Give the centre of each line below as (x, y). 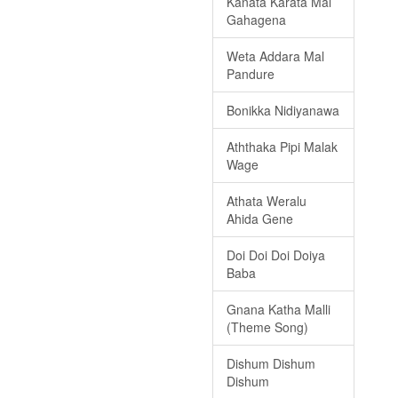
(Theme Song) (267, 327)
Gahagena (256, 20)
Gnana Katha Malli (279, 310)
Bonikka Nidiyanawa (283, 111)
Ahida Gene (260, 219)
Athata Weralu (267, 201)
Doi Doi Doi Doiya (276, 255)
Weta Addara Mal (275, 56)
